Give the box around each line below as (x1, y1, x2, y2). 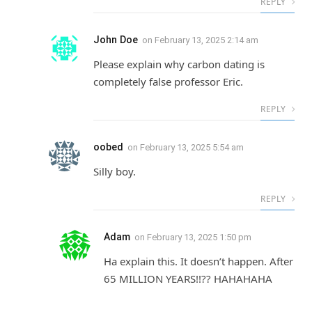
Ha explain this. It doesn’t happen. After (104, 254, 293, 269)
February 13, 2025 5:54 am (140, 142, 244, 153)
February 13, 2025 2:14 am (155, 35, 258, 46)
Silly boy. (93, 164, 136, 179)
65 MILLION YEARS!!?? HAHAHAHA (104, 272, 272, 286)
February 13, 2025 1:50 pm (147, 232, 251, 243)
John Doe (93, 34, 138, 46)
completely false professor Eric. (93, 75, 243, 89)
